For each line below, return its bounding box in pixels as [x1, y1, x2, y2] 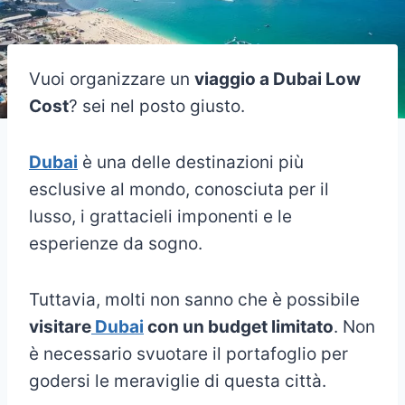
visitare [29, 316, 91, 337]
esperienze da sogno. [29, 232, 202, 254]
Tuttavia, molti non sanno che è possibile [29, 288, 360, 310]
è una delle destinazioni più [78, 151, 304, 173]
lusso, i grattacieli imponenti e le [29, 205, 292, 227]
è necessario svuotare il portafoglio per [29, 343, 348, 364]
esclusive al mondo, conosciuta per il [29, 178, 329, 200]
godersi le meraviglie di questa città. [29, 370, 326, 391]
